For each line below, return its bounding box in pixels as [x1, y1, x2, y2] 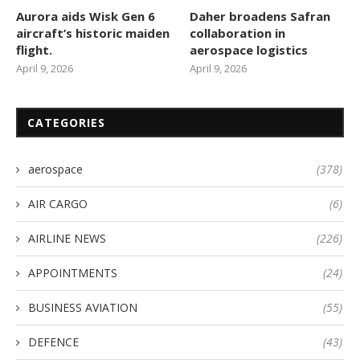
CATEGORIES [27, 115, 105, 131]
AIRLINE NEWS [28, 231, 106, 247]
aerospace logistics [190, 42, 309, 59]
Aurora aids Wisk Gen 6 [16, 8, 155, 25]
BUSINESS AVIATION [28, 300, 137, 316]
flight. [16, 42, 52, 59]
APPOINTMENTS [28, 265, 117, 281]
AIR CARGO [28, 196, 88, 212]
